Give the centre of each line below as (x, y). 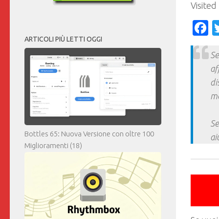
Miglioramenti (46, 146)
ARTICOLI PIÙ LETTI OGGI (63, 39)
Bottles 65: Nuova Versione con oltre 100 (89, 134)
